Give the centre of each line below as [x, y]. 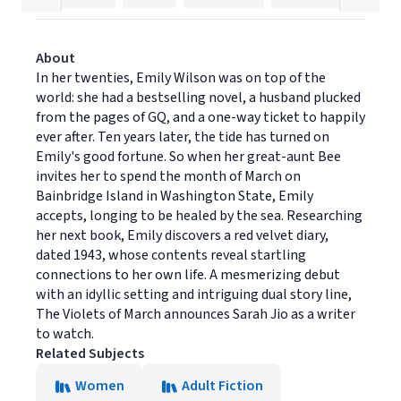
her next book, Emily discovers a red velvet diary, [182, 235]
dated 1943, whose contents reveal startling [171, 255]
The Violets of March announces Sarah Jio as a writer [196, 314]
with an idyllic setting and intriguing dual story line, [194, 294]
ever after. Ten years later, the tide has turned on [183, 137]
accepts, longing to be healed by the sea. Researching [199, 216]
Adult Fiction [222, 386]
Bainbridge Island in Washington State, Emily [175, 196]
